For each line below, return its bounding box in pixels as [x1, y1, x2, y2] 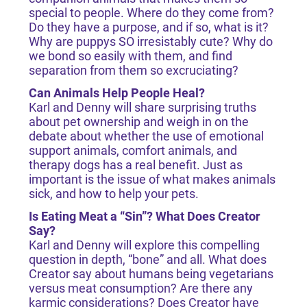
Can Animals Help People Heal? [28, 86, 205, 101]
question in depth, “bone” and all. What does [28, 252, 267, 267]
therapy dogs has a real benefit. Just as [28, 158, 243, 173]
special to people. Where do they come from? [28, 5, 274, 21]
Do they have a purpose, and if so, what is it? [28, 20, 269, 35]
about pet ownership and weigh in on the [28, 114, 249, 130]
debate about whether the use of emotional [28, 129, 264, 144]
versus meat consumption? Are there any [28, 281, 253, 296]
